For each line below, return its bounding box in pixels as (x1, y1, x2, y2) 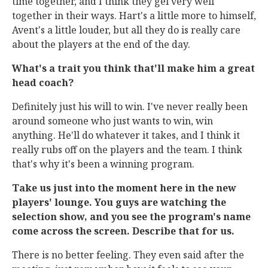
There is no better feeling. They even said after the (12, 248, 244, 261)
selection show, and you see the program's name (12, 210, 251, 223)
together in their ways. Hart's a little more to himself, (12, 9, 256, 22)
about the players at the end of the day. (12, 38, 190, 51)
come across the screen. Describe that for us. (12, 224, 234, 237)
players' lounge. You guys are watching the (12, 196, 226, 209)
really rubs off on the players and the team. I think (12, 143, 242, 156)
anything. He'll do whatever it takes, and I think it (12, 129, 240, 142)
